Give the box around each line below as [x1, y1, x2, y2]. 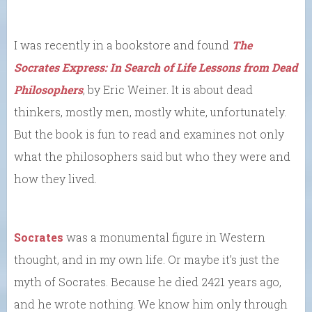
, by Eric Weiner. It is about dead [83, 82, 253, 97]
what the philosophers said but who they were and [14, 149, 290, 164]
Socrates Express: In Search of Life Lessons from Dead [14, 60, 297, 75]
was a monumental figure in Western [63, 230, 265, 245]
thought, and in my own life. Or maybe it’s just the [14, 252, 279, 267]
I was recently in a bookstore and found [14, 38, 232, 53]
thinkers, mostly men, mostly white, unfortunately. [14, 104, 286, 120]
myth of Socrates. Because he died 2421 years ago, [14, 274, 281, 290]
